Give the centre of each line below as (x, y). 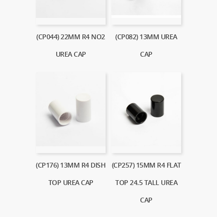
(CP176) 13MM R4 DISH (71, 165)
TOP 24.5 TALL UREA (146, 183)
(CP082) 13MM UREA (146, 36)
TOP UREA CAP (71, 183)
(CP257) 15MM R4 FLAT (146, 165)
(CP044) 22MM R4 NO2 (71, 36)
